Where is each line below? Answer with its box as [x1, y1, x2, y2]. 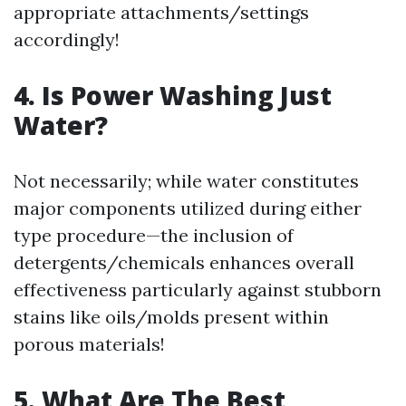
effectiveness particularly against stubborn [14, 278, 382, 301]
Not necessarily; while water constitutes [14, 169, 359, 192]
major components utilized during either [14, 197, 362, 219]
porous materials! [14, 333, 165, 355]
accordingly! [14, 28, 120, 51]
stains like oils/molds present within [14, 305, 329, 328]
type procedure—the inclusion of [14, 224, 294, 246]
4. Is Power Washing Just [14, 78, 332, 112]
